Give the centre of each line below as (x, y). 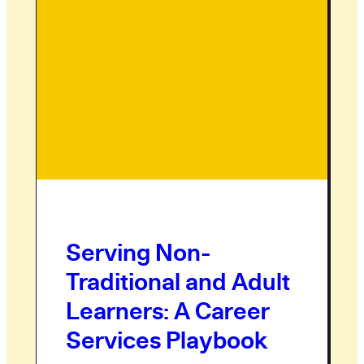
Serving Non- (138, 251)
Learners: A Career (168, 310)
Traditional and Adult (178, 281)
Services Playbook (167, 339)
